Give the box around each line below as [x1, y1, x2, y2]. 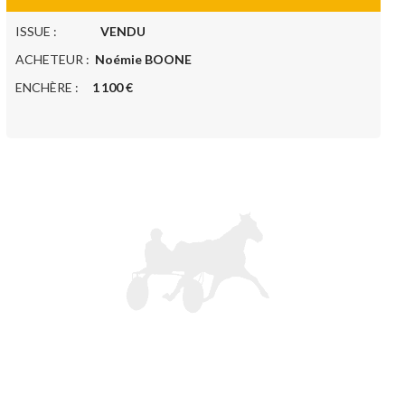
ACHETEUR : [14, 52, 95, 68]
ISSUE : [14, 24, 100, 40]
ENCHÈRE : [14, 80, 92, 96]
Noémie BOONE [94, 52, 192, 68]
